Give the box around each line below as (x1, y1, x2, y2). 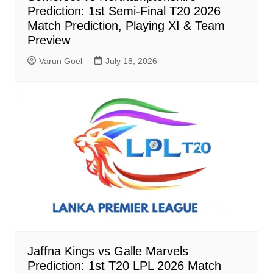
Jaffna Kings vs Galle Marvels (27, 244, 188, 258)
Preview (27, 33, 70, 47)
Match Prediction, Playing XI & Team (27, 18, 225, 32)
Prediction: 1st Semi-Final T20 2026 (27, 4, 221, 18)
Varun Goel (38, 55, 82, 66)
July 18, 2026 (105, 55, 157, 66)
